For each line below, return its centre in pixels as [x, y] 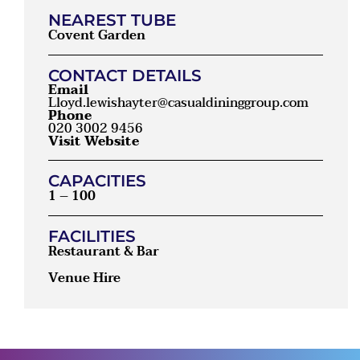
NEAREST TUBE [112, 20]
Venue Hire [84, 278]
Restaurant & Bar [104, 252]
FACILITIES [92, 237]
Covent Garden [97, 36]
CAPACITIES [97, 181]
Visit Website [94, 142]
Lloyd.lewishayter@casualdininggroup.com [178, 103]
